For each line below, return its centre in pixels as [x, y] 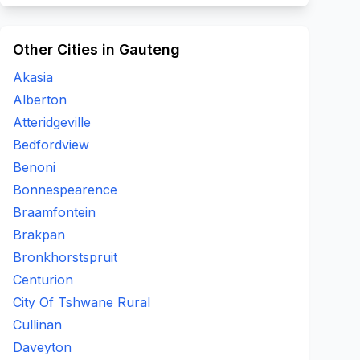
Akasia [33, 77]
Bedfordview [51, 145]
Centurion [43, 280]
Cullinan [37, 325]
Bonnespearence [65, 190]
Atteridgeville [52, 122]
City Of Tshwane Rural [82, 302]
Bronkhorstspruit [65, 257]
